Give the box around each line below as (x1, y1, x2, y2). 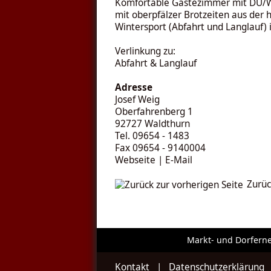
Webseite (115, 154, 155, 166)
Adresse (115, 81, 152, 94)
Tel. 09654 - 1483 (115, 129, 189, 142)
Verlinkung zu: (115, 45, 175, 57)
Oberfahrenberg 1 (115, 105, 193, 118)
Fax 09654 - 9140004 (115, 142, 206, 154)
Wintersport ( (115, 21, 172, 33)
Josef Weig (115, 93, 160, 106)
